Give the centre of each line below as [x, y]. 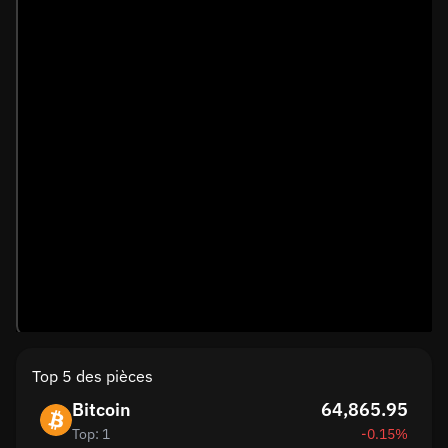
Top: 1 [91, 434]
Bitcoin [101, 409]
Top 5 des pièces [92, 376]
